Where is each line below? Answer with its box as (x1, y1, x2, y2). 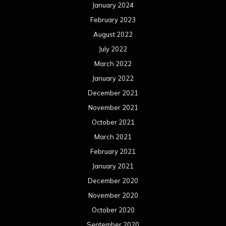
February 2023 (90, 15, 136, 24)
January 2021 (92, 161, 134, 170)
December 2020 (88, 176, 138, 185)
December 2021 (88, 88, 138, 97)
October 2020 (91, 205, 135, 214)
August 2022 (93, 30, 133, 38)
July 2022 (99, 44, 127, 53)
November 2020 (88, 191, 138, 199)
